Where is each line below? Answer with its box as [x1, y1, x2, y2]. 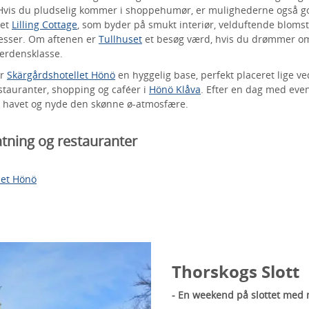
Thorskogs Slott [172, 260, 299, 283]
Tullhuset [99, 32, 142, 46]
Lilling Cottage [12, 18, 77, 31]
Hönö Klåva [149, 83, 201, 96]
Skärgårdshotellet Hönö [7, 68, 115, 81]
